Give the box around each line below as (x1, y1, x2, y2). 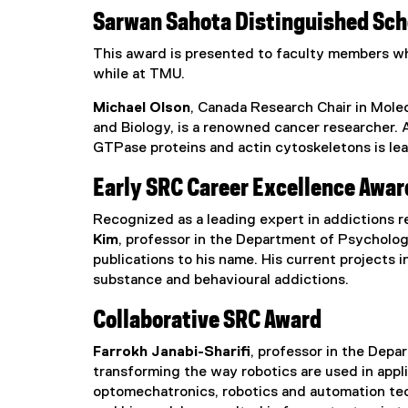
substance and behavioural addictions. (93, 272, 352, 288)
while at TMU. (93, 66, 185, 82)
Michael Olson (93, 100, 190, 116)
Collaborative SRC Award (93, 309, 321, 332)
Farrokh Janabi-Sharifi (93, 344, 250, 360)
